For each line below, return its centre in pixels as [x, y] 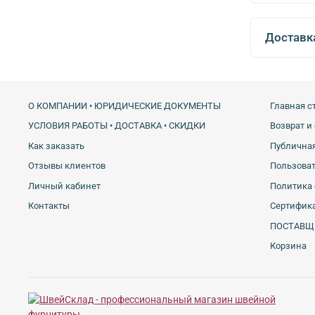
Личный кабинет [64, 186]
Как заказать [56, 146]
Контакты [49, 206]
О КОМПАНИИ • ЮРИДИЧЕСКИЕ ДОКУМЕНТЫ [124, 105]
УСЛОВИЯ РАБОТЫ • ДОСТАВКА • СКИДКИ [117, 126]
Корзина [288, 246]
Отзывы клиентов [67, 166]
